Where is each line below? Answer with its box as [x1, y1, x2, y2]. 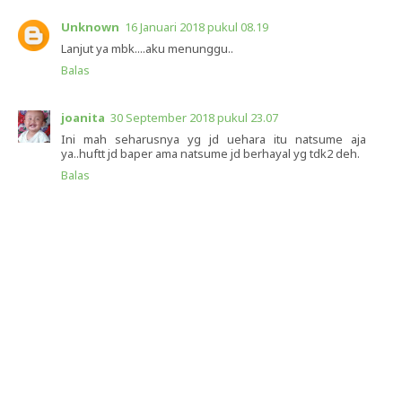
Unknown [61, 18, 119, 35]
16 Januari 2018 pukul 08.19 [125, 18, 268, 35]
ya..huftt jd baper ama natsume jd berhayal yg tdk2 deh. [61, 144, 360, 162]
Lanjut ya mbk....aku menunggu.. [61, 39, 233, 57]
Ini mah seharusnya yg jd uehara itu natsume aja [61, 130, 366, 147]
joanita [61, 109, 105, 126]
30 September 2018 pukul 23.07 [110, 109, 278, 126]
